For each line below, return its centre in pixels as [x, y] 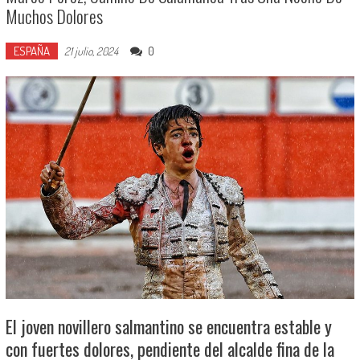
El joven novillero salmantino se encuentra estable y [168, 326]
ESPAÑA [31, 51]
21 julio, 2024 [91, 51]
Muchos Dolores [54, 16]
